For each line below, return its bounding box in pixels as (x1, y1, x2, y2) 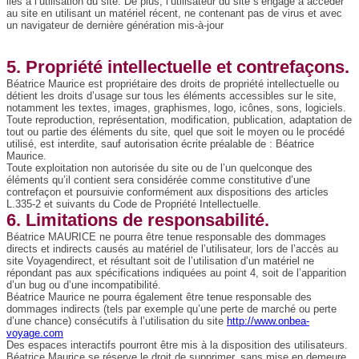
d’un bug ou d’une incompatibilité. (6, 279, 161, 292)
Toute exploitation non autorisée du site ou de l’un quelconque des (6, 162, 313, 175)
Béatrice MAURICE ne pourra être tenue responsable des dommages (6, 231, 326, 244)
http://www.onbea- (227, 315, 309, 328)
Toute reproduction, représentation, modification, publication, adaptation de (6, 114, 352, 127)
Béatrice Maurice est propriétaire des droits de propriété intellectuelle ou (6, 78, 339, 91)
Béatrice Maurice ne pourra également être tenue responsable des (6, 291, 312, 304)
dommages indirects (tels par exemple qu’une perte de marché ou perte (6, 303, 337, 316)
